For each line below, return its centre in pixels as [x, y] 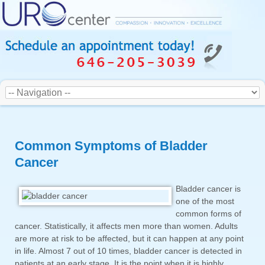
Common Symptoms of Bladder [111, 146]
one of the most [205, 201]
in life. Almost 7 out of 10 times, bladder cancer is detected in [128, 251]
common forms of [209, 214]
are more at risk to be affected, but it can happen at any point [129, 239]
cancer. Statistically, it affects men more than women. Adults [126, 226]
